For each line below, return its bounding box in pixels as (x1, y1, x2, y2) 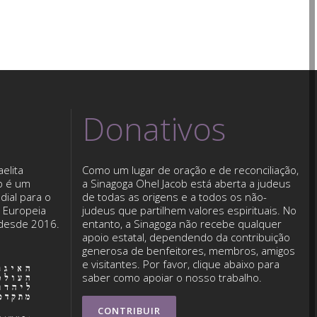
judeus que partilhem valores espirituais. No (81, 203, 296, 218)
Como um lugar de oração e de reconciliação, (81, 163, 299, 178)
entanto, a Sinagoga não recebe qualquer (81, 217, 282, 231)
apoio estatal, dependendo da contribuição (81, 230, 290, 245)
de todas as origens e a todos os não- (81, 190, 267, 204)
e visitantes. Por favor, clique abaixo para (81, 257, 279, 272)
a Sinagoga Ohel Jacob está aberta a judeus (81, 176, 291, 191)
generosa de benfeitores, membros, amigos (81, 243, 295, 258)
